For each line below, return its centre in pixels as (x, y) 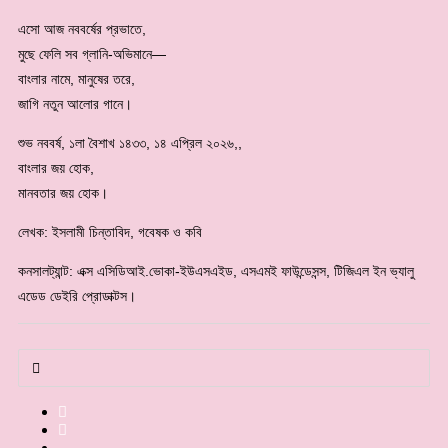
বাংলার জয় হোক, (56, 167)
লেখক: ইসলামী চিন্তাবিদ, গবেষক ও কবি (110, 231)
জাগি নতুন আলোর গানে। (75, 103)
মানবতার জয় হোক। (63, 192)
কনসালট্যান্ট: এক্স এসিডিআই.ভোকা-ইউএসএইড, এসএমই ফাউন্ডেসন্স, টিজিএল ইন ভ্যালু (216, 270)
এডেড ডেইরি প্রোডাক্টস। (77, 295)
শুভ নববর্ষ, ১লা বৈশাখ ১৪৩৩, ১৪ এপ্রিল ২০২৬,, (130, 142)
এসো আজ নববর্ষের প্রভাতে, (82, 28)
